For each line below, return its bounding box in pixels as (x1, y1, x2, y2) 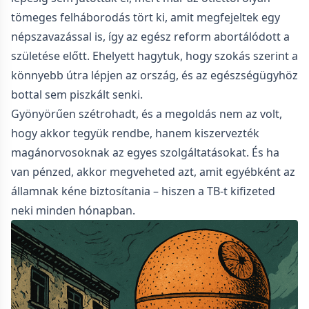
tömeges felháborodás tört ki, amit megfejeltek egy (11, 10, 280, 25)
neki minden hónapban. (11, 203, 135, 218)
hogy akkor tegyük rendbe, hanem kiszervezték (11, 126, 259, 141)
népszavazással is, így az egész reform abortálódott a (11, 29, 290, 44)
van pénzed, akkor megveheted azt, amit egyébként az (11, 164, 295, 179)
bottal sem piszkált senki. (11, 87, 143, 102)
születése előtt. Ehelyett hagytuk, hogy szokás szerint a (11, 48, 298, 63)
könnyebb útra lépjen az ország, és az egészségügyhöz (11, 68, 298, 83)
